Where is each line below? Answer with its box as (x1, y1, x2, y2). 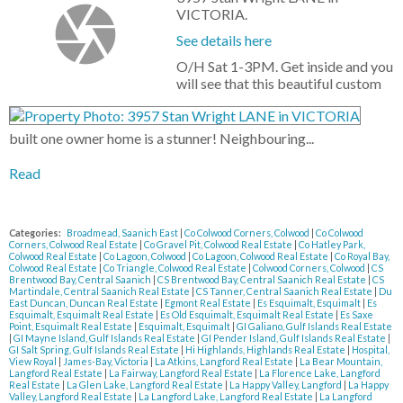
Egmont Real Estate (165, 297, 253, 309)
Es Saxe (340, 309, 373, 321)
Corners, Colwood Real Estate (9, 238, 139, 251)
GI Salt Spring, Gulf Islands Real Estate (9, 344, 181, 356)
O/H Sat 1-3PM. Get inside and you (176, 58, 394, 76)
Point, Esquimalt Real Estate (9, 320, 134, 333)
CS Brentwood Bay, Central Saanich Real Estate (157, 273, 368, 286)
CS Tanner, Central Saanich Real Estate (196, 285, 374, 298)
